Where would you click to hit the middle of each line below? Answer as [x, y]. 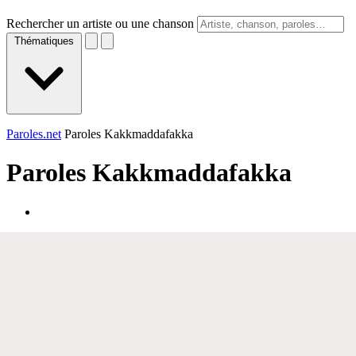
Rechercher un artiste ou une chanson [100, 23]
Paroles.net [34, 134]
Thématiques [44, 41]
